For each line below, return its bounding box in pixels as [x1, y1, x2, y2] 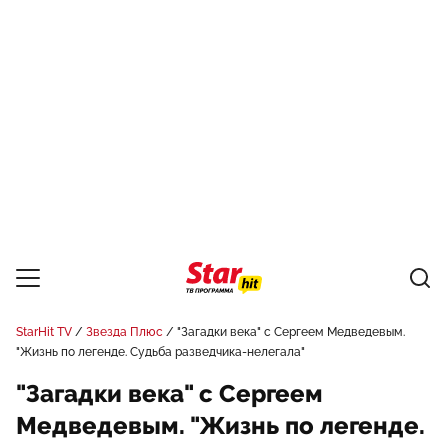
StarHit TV [16, 325, 72, 339]
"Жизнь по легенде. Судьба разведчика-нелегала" [16, 345, 305, 359]
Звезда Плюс [86, 325, 163, 339]
